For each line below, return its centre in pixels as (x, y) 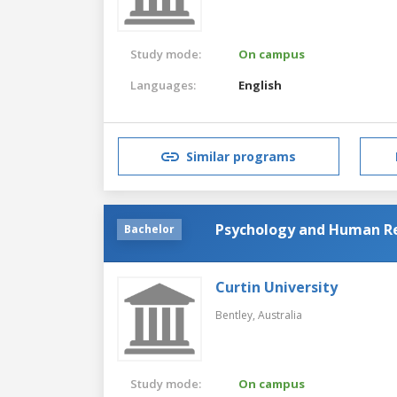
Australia (280, 315)
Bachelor (149, 229)
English (261, 85)
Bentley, (237, 315)
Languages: (163, 85)
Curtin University (276, 287)
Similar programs (241, 157)
